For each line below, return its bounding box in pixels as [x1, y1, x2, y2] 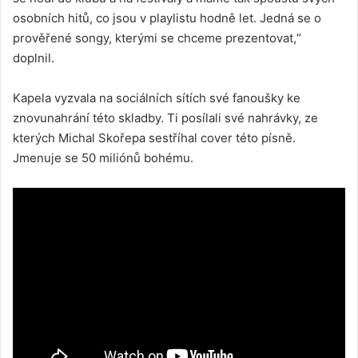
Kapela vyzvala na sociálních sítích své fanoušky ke [13, 89, 300, 105]
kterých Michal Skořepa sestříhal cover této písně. [13, 129, 296, 145]
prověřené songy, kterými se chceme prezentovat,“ [13, 30, 301, 46]
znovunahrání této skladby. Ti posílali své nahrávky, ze [13, 109, 318, 125]
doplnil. [13, 50, 54, 66]
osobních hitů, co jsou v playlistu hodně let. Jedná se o [13, 10, 321, 26]
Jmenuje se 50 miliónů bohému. [13, 149, 193, 165]
